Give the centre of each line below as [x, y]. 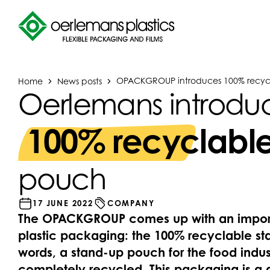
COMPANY [131, 203]
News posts [80, 80]
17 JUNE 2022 [63, 203]
